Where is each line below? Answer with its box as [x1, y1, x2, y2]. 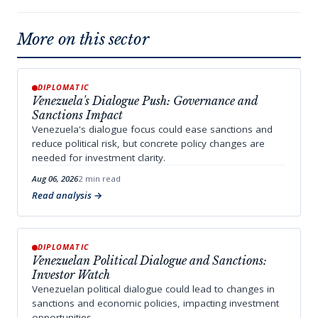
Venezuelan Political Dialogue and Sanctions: [32, 253, 267, 268]
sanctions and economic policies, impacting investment [32, 297, 279, 309]
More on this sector [17, 30, 149, 49]
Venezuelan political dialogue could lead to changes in [32, 283, 275, 295]
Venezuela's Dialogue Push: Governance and [32, 94, 258, 108]
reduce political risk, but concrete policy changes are [32, 137, 265, 150]
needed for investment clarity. [32, 151, 165, 164]
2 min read [78, 173, 121, 184]
